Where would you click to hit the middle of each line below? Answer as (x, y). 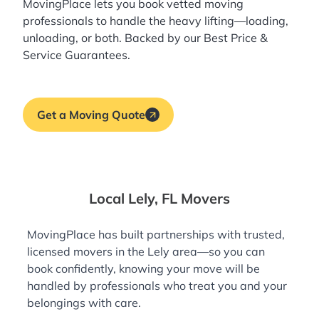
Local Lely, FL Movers (159, 199)
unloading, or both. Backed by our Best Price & (145, 38)
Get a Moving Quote (91, 115)
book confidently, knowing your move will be (143, 269)
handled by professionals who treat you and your (157, 286)
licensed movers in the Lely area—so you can (146, 252)
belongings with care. (84, 303)
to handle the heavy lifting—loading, (191, 21)
